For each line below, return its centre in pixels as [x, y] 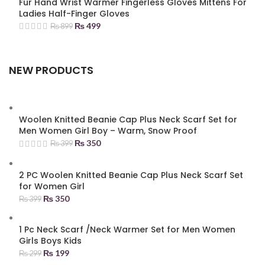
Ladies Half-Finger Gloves [75, 13]
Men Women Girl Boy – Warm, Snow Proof [108, 131]
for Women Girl [52, 186]
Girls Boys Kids [51, 240]
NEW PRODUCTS [51, 70]
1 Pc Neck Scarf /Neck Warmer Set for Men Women [127, 229]
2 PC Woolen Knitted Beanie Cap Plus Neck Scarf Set [131, 175]
